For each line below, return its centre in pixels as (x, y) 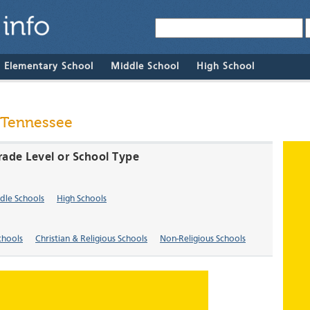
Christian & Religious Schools (91, 239)
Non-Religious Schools (203, 239)
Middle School (145, 67)
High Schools (82, 199)
